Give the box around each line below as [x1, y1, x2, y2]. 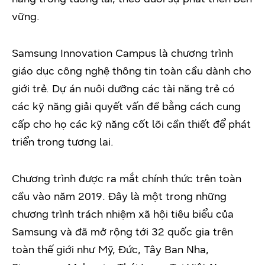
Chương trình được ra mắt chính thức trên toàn [12, 172, 241, 185]
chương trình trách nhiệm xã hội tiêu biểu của [12, 207, 234, 221]
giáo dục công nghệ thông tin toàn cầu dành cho [12, 64, 251, 77]
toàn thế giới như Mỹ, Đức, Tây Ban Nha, [12, 243, 209, 256]
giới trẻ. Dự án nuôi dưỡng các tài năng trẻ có [12, 82, 235, 95]
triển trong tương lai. [12, 135, 114, 148]
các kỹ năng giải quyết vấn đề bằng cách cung [12, 99, 241, 113]
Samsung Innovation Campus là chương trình [12, 46, 233, 60]
